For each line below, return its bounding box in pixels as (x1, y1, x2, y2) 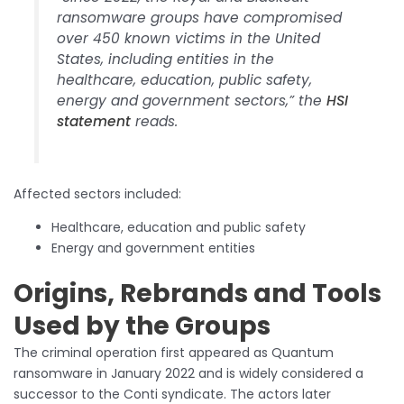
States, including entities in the (57, 49, 275, 69)
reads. (135, 111, 179, 131)
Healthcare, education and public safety (51, 218, 306, 237)
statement (57, 111, 136, 131)
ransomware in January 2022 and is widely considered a (14, 364, 363, 383)
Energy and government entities (51, 239, 255, 258)
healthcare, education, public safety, (57, 69, 313, 89)
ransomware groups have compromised (57, 7, 343, 27)
